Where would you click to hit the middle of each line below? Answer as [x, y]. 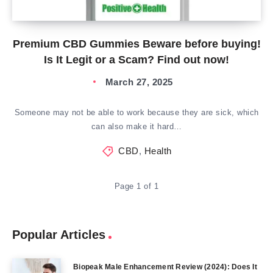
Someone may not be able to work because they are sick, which [136, 112]
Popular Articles [59, 235]
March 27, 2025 [139, 82]
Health [158, 151]
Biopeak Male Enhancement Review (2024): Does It [165, 267]
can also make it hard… [136, 126]
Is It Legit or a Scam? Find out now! [136, 60]
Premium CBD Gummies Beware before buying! [136, 44]
